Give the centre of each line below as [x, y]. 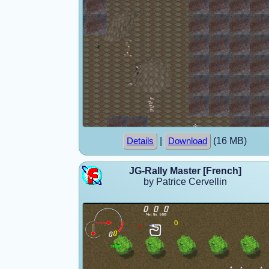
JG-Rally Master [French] [185, 171]
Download [188, 141]
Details [140, 141]
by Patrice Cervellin [185, 181]
